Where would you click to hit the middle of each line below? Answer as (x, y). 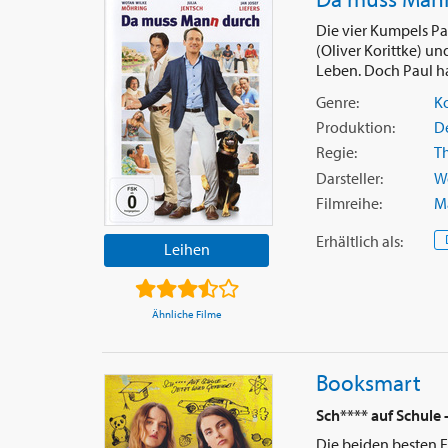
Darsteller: (349, 177)
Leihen (186, 249)
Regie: (336, 152)
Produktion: (355, 127)
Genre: (337, 102)
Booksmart (368, 382)
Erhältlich (347, 240)
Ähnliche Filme (186, 314)
